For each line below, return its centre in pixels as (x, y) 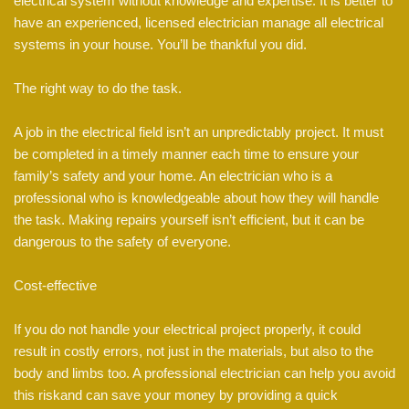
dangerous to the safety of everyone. (122, 242)
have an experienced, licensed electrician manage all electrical (199, 23)
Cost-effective (55, 286)
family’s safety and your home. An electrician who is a (173, 176)
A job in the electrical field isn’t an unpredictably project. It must (199, 132)
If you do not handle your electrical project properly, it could (187, 330)
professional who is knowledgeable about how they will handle (196, 198)
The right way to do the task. (98, 89)
